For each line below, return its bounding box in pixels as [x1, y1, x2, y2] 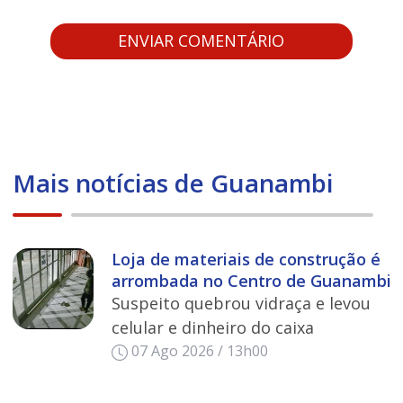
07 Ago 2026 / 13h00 [131, 341, 268, 362]
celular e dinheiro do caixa [111, 317, 314, 339]
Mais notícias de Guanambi [12, 166, 334, 200]
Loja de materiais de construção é [111, 248, 381, 271]
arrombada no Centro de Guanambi [111, 270, 391, 292]
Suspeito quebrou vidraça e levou [111, 292, 371, 315]
